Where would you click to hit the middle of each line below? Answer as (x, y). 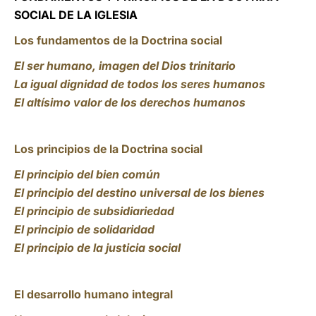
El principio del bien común (87, 174)
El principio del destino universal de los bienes (139, 193)
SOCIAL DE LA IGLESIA (76, 15)
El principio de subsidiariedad (94, 211)
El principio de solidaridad (84, 229)
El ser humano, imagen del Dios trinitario (125, 66)
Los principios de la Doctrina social (108, 149)
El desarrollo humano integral (93, 294)
